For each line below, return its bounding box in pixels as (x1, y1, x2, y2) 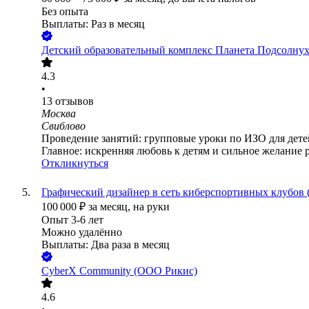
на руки (133, 201, 170, 213)
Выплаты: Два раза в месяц (41, 239, 170, 251)
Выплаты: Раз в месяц (41, 18, 145, 30)
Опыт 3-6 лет (41, 214, 103, 226)
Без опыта (41, 6, 88, 18)
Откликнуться (41, 157, 108, 170)
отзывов (55, 95, 94, 108)
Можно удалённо (41, 226, 122, 239)
